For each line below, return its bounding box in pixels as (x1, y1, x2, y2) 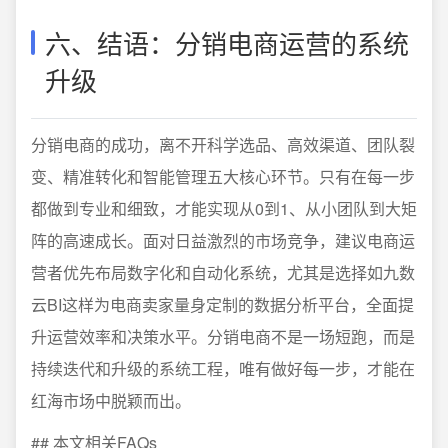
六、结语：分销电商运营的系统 (45, 24, 409, 61)
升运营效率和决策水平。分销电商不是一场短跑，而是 (31, 325, 415, 348)
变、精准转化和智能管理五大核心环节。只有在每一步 (31, 165, 415, 188)
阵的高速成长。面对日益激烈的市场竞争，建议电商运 (31, 229, 415, 252)
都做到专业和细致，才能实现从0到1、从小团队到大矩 (31, 197, 417, 220)
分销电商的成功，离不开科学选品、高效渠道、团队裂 (31, 133, 415, 156)
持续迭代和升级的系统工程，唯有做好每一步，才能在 (31, 357, 415, 380)
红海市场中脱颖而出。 (31, 389, 191, 412)
